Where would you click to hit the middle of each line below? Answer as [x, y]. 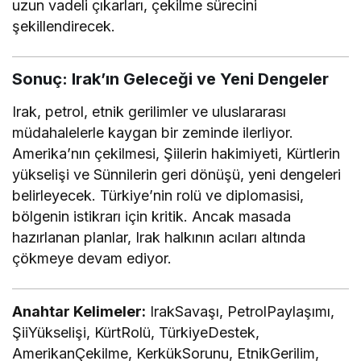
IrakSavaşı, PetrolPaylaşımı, [241, 311]
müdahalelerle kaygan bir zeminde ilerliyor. [153, 132]
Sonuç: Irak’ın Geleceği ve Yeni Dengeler [170, 79]
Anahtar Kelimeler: [79, 311]
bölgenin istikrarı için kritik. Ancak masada [152, 216]
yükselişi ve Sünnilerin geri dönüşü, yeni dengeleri [177, 174]
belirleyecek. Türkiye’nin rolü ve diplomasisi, [158, 195]
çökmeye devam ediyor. [92, 258]
